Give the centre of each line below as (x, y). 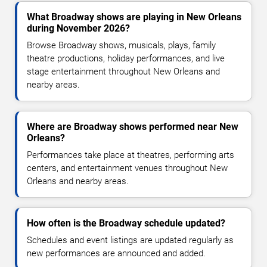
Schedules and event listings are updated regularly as (130, 240)
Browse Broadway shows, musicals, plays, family (121, 46)
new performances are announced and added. (116, 254)
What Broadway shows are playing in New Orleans (134, 17)
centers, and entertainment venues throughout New (127, 168)
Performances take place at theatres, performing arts (131, 155)
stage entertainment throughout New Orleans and (123, 72)
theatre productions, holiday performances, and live (126, 59)
